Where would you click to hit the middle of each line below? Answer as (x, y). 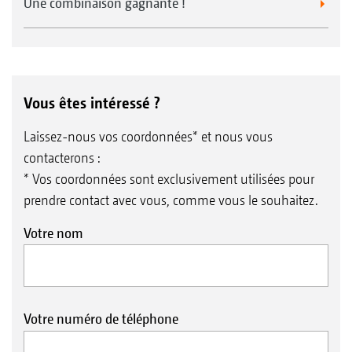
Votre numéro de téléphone (101, 319)
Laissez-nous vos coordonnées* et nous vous (148, 136)
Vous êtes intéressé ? (92, 103)
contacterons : (62, 157)
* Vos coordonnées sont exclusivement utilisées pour (169, 178)
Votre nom (53, 233)
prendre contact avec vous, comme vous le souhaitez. (171, 200)
